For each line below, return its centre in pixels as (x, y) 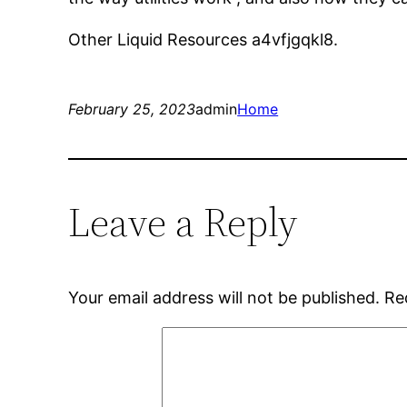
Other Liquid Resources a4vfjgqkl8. (203, 40)
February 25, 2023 (132, 109)
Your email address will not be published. (224, 298)
